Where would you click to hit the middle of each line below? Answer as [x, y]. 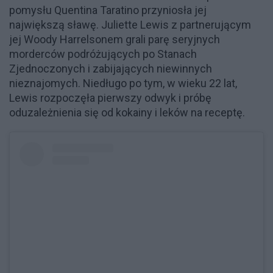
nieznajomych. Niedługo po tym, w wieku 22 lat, [123, 83]
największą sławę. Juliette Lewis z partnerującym [130, 25]
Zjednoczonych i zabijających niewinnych [111, 69]
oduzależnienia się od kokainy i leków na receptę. [127, 113]
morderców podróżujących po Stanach [103, 54]
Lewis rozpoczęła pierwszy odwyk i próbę [110, 98]
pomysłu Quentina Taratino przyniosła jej [108, 10]
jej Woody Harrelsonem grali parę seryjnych [115, 40]
